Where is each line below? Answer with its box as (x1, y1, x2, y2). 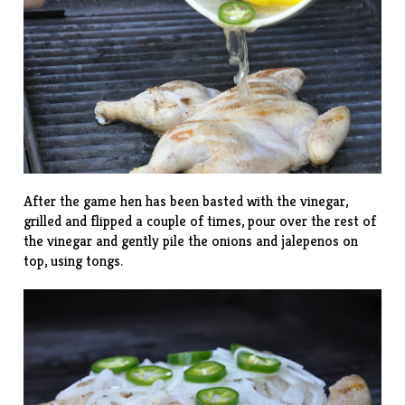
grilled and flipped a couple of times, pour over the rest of (24, 212, 377, 231)
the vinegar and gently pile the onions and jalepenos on (24, 231, 359, 251)
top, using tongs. (24, 251, 124, 271)
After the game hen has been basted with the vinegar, (24, 192, 349, 212)
